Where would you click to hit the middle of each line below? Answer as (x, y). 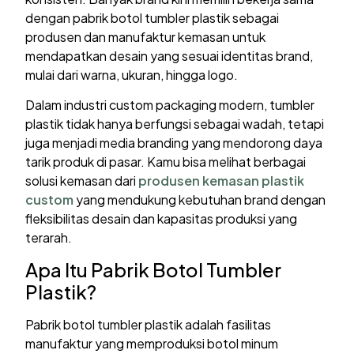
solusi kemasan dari (82, 181)
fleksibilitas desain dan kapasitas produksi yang (162, 219)
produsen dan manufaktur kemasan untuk (146, 36)
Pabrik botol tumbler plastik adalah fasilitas (149, 325)
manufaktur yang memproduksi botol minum (152, 344)
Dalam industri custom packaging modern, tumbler (170, 105)
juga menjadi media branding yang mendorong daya (174, 143)
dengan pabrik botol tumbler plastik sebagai (153, 17)
